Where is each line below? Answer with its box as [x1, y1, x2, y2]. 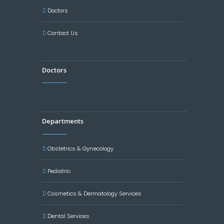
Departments [42, 116, 83, 126]
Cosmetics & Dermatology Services [47, 189, 142, 197]
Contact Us [47, 29, 78, 37]
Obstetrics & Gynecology [47, 144, 114, 152]
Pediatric [47, 166, 71, 175]
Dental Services [47, 211, 90, 220]
